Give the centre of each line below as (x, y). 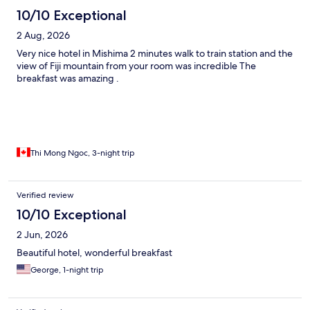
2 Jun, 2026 (42, 234)
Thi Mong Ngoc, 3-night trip (83, 153)
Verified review (45, 195)
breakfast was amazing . (68, 78)
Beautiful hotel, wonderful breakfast (94, 252)
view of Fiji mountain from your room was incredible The (136, 65)
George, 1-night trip (67, 270)
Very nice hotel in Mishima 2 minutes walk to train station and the (155, 53)
